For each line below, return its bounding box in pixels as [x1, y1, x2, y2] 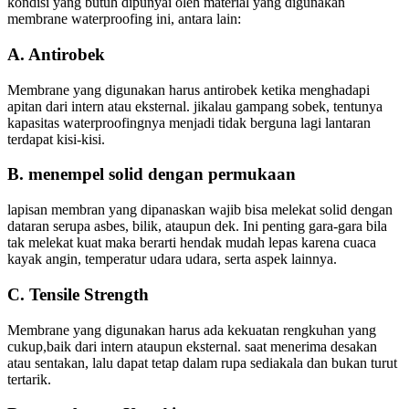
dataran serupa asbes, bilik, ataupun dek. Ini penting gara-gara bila [7, 218, 387, 235]
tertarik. [7, 371, 51, 387]
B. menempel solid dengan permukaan [7, 164, 296, 184]
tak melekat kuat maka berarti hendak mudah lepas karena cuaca [7, 235, 376, 251]
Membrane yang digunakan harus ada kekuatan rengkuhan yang [7, 321, 376, 338]
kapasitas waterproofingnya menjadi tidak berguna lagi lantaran [7, 114, 371, 131]
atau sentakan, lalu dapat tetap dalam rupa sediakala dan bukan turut [7, 354, 397, 371]
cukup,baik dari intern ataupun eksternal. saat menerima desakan [7, 338, 377, 354]
